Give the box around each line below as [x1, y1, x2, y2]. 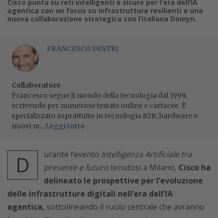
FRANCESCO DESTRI [47, 44, 119, 53]
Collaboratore [12, 80, 61, 90]
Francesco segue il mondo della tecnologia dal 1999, [12, 91, 187, 100]
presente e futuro [44, 162, 109, 173]
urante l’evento [44, 148, 101, 160]
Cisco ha [179, 162, 211, 173]
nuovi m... [12, 121, 45, 130]
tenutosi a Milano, [109, 162, 179, 173]
